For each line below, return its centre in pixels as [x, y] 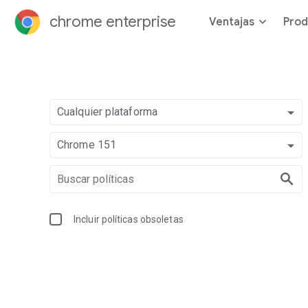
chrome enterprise [113, 22]
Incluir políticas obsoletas [129, 219]
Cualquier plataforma [107, 112]
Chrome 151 [87, 145]
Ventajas [232, 22]
